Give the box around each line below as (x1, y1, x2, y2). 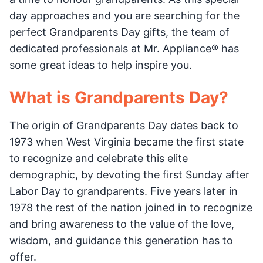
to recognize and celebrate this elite (9, 152, 188, 164)
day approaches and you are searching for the (9, 9, 240, 22)
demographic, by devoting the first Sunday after (9, 168, 249, 181)
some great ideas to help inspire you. (9, 59, 192, 71)
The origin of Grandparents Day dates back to (9, 119, 238, 131)
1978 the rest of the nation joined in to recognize (9, 201, 252, 214)
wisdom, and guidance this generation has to (9, 234, 233, 247)
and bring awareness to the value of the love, (9, 218, 234, 230)
